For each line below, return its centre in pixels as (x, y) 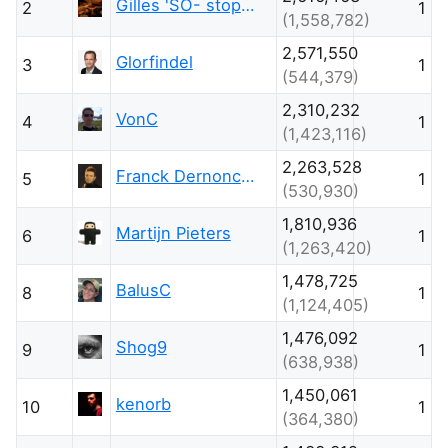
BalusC (143, 289)
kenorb (143, 403)
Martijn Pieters (173, 232)
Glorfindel (154, 61)
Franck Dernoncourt (247, 175)
